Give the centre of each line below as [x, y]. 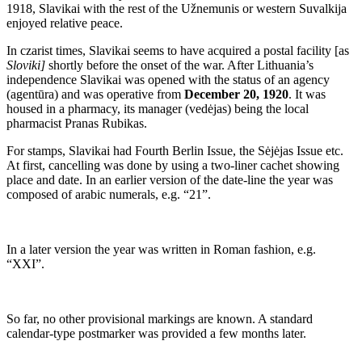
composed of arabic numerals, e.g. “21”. [109, 194]
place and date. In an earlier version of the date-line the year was [170, 179]
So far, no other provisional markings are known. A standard [160, 318]
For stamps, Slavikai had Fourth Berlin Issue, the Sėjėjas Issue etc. [175, 150]
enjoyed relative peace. [65, 23]
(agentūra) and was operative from [95, 94]
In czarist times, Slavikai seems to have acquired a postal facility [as [178, 50]
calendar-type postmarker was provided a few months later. [156, 333]
